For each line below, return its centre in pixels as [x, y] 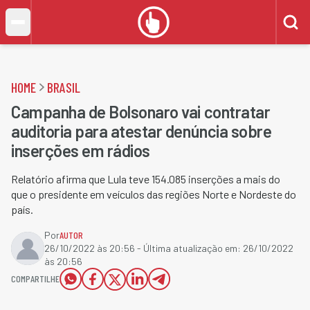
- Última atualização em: [189, 248]
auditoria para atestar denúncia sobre [142, 131]
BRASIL [64, 87]
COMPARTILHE [35, 279]
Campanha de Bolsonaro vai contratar [141, 112]
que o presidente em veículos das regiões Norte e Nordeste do [154, 194]
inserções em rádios [81, 151]
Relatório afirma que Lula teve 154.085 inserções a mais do [146, 179]
